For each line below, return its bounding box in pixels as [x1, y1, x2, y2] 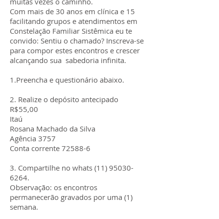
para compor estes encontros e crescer [10, 45, 140, 55]
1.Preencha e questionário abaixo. [10, 75, 126, 85]
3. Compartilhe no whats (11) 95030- [10, 163, 133, 173]
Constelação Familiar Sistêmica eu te [10, 26, 132, 36]
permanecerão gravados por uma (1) [10, 192, 132, 202]
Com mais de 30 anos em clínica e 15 [10, 6, 135, 16]
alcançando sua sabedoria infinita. [10, 55, 126, 65]
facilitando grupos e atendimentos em [10, 16, 137, 26]
